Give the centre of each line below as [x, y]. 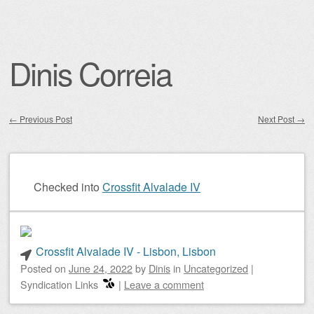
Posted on [45, 268]
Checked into [67, 187]
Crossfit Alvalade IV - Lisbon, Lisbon [125, 251]
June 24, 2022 [101, 268]
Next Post [277, 119]
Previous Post [45, 119]
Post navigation [57, 137]
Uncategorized [216, 268]
